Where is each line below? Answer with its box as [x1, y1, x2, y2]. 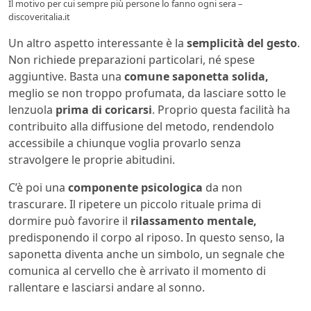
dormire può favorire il [8, 212, 128, 228]
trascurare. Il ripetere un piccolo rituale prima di [8, 196, 261, 212]
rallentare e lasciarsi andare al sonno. [8, 279, 205, 295]
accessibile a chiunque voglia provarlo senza [8, 135, 241, 151]
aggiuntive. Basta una [8, 68, 124, 84]
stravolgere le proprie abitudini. [8, 151, 175, 167]
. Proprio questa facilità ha [152, 101, 290, 117]
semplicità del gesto [184, 35, 297, 51]
